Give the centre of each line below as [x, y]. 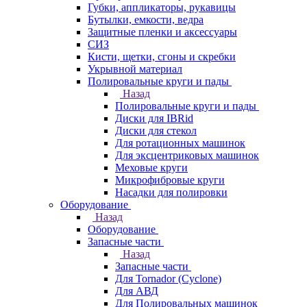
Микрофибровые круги [170, 180]
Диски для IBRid [154, 118]
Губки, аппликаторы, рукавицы [162, 7]
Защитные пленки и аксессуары [162, 32]
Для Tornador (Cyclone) [168, 279]
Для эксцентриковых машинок [187, 155]
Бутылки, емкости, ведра [146, 20]
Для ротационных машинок [180, 143]
